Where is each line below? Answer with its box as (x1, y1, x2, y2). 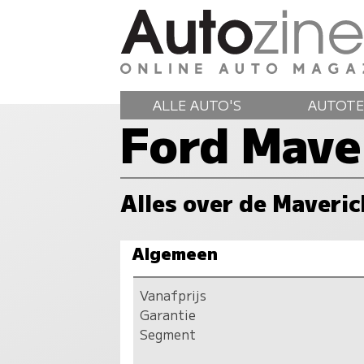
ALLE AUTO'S (153, 94, 242, 115)
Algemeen (132, 240, 219, 265)
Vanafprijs (140, 284, 207, 305)
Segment (140, 323, 197, 344)
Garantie (140, 304, 197, 324)
